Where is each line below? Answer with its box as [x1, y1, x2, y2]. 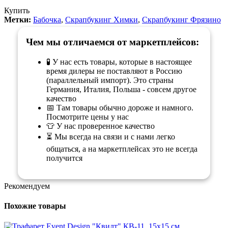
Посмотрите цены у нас [46, 112, 129, 121]
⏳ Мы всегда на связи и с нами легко [46, 132, 176, 141]
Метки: [4, 15, 31, 24]
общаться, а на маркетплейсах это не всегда [46, 144, 198, 153]
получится [46, 153, 83, 162]
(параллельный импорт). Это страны [46, 75, 174, 84]
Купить [4, 6, 30, 15]
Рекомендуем [4, 181, 50, 190]
